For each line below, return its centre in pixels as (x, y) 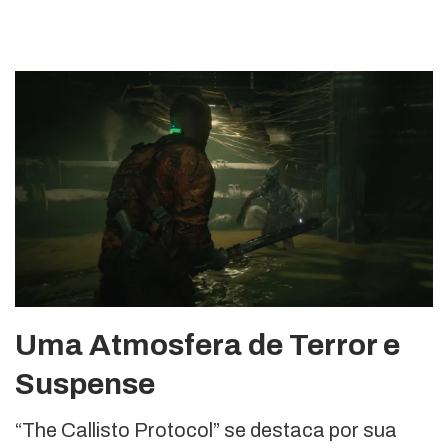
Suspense (85, 384)
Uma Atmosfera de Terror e (207, 345)
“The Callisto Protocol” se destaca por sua (206, 430)
